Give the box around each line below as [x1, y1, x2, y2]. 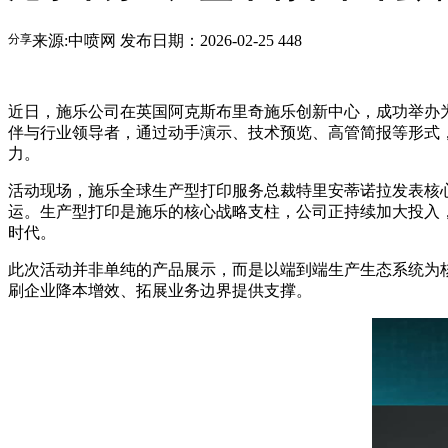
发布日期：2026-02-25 [120, 31, 274, 49]
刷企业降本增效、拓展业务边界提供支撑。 [8, 281, 312, 299]
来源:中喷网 [32, 31, 116, 49]
